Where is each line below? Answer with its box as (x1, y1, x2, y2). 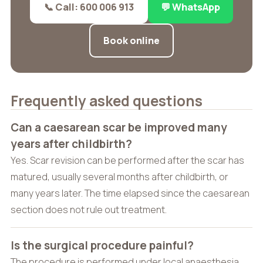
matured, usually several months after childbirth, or (10, 170, 228, 183)
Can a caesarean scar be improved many (10, 119, 227, 135)
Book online (103, 33, 160, 47)
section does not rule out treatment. (10, 203, 167, 216)
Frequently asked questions (10, 90, 203, 110)
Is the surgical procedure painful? (10, 237, 194, 253)
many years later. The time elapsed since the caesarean (10, 186, 249, 200)
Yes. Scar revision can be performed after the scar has (10, 153, 244, 167)
